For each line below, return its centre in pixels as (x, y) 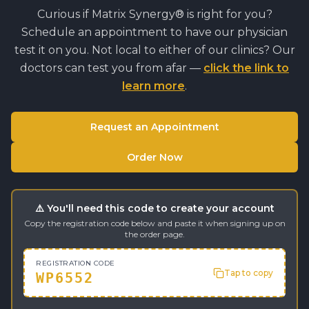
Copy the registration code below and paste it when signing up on (154, 223)
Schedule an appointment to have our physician (154, 32)
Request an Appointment (154, 127)
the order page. (154, 234)
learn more (153, 86)
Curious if (64, 14)
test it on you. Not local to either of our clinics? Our (154, 50)
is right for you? (228, 14)
